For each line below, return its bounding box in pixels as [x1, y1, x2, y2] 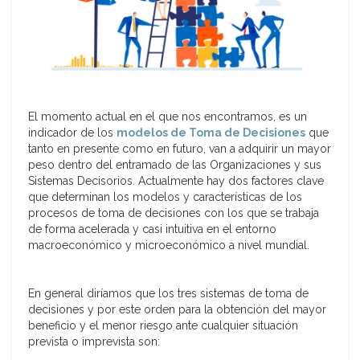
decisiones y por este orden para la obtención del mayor [28, 303, 326, 317]
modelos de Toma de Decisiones [117, 126, 305, 140]
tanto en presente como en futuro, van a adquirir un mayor [28, 142, 331, 156]
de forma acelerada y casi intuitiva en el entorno [28, 223, 276, 236]
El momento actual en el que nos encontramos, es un [28, 110, 307, 124]
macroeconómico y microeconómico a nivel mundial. [28, 239, 309, 252]
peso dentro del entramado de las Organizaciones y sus [28, 158, 321, 172]
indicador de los [28, 126, 117, 140]
